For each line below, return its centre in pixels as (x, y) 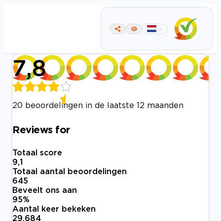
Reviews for (41, 129)
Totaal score (37, 153)
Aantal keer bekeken (54, 209)
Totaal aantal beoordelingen (70, 171)
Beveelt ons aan (45, 190)
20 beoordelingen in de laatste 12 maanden (98, 105)
